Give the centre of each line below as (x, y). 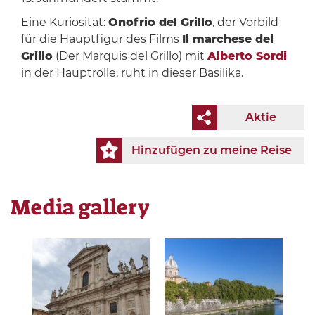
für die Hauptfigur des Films (101, 39)
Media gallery (80, 208)
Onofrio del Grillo (160, 22)
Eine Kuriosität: (64, 22)
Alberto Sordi (247, 56)
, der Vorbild (245, 22)
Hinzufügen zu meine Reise (212, 150)
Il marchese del (227, 39)
